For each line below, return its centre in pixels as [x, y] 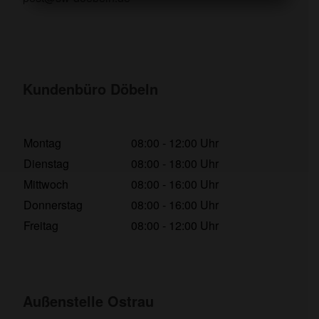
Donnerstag [53, 204]
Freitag [41, 225]
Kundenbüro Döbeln [91, 88]
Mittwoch [46, 184]
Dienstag [47, 163]
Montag [43, 142]
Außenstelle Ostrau [89, 300]
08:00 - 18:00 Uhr [175, 163]
